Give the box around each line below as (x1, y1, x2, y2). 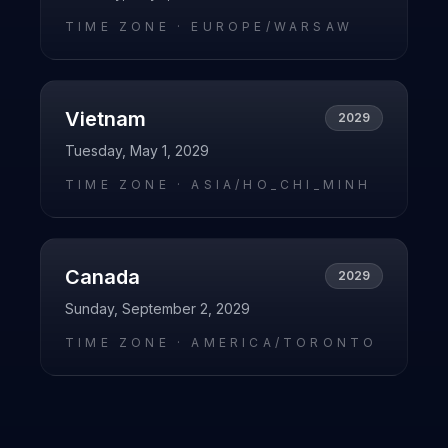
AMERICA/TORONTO (191, 335, 378, 350)
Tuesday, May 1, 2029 (65, 142, 209, 159)
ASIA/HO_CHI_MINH (191, 177, 372, 192)
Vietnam (65, 107, 146, 131)
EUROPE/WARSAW (191, 19, 354, 34)
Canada (65, 265, 140, 289)
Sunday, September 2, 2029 (65, 300, 250, 317)
